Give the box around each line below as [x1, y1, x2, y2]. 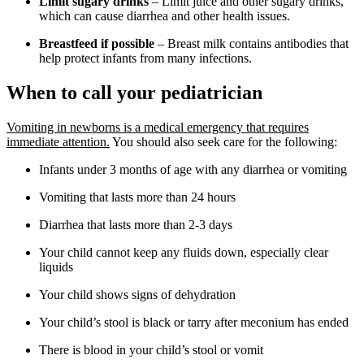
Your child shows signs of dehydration [39, 288, 236, 302]
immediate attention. [6, 135, 110, 149]
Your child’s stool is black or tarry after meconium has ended [39, 315, 349, 330]
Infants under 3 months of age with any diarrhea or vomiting [39, 162, 347, 177]
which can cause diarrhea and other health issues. [39, 9, 293, 24]
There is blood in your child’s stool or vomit [39, 343, 263, 357]
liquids [39, 260, 73, 275]
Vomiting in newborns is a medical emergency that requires [6, 120, 309, 135]
